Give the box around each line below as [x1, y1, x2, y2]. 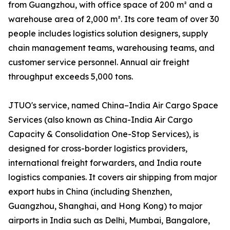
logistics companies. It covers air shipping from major [8, 172, 217, 183]
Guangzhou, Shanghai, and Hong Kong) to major [8, 201, 202, 212]
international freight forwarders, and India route [8, 158, 202, 168]
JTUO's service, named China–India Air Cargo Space [8, 100, 218, 111]
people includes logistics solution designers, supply [8, 28, 208, 39]
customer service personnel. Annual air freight [8, 57, 189, 68]
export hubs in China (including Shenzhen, [8, 186, 172, 197]
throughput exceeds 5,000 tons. [8, 71, 133, 82]
